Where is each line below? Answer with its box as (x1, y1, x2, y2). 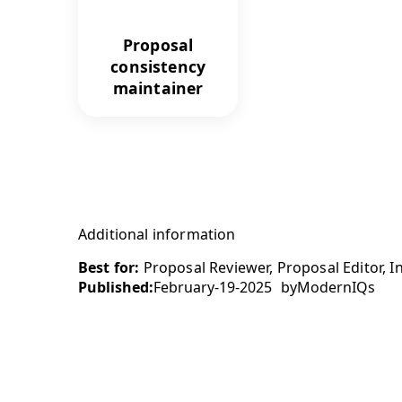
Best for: (78, 257, 140, 277)
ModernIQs (297, 276, 375, 297)
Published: (78, 276, 153, 297)
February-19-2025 (153, 276, 272, 297)
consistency (110, 55, 206, 77)
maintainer (112, 76, 204, 99)
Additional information (78, 223, 236, 244)
